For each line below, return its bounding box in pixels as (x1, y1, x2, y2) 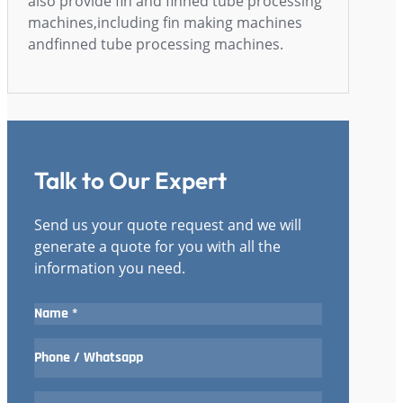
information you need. (34, 257, 185, 278)
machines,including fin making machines (28, 13, 302, 33)
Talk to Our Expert (34, 166, 227, 196)
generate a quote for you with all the (34, 236, 281, 256)
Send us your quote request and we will (34, 214, 301, 235)
